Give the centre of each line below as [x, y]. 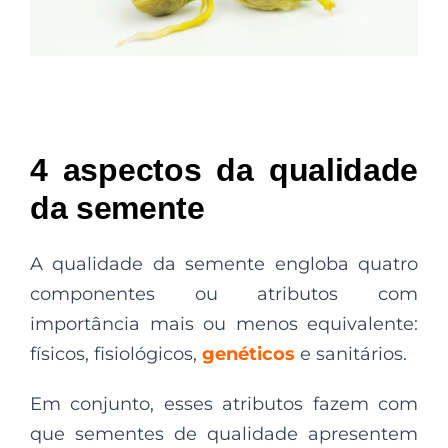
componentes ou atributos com [224, 294]
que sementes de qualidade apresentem [224, 434]
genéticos [248, 354]
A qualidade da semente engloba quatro [224, 264]
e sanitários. [351, 354]
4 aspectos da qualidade [224, 170]
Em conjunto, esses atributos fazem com [224, 404]
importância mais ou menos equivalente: [224, 324]
